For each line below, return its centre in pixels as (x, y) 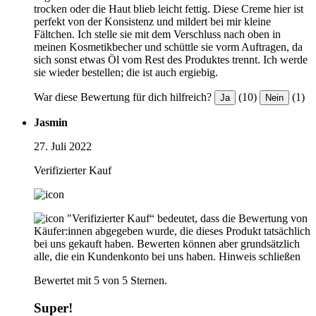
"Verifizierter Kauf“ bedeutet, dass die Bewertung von (187, 219)
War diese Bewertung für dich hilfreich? (123, 97)
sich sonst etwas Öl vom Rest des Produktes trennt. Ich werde (171, 60)
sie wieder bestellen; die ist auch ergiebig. (126, 73)
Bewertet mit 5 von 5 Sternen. (101, 281)
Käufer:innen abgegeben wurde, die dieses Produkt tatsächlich (172, 231)
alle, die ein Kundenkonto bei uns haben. (125, 257)
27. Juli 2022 (63, 147)
